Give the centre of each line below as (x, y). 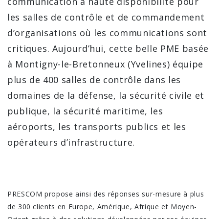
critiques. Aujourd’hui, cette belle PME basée (108, 48)
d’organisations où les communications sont (107, 33)
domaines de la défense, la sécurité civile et (106, 95)
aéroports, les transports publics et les (97, 126)
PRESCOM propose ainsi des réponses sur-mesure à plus (106, 194)
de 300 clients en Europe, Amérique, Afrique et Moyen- (102, 206)
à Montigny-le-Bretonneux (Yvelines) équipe (105, 64)
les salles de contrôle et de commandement (106, 17)
